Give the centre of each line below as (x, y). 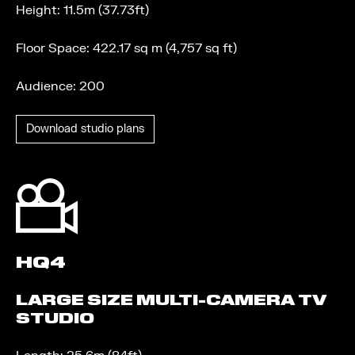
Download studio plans (85, 129)
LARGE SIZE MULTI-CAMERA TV (171, 300)
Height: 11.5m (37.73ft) (82, 10)
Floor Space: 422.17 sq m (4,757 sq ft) (126, 48)
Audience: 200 (60, 86)
